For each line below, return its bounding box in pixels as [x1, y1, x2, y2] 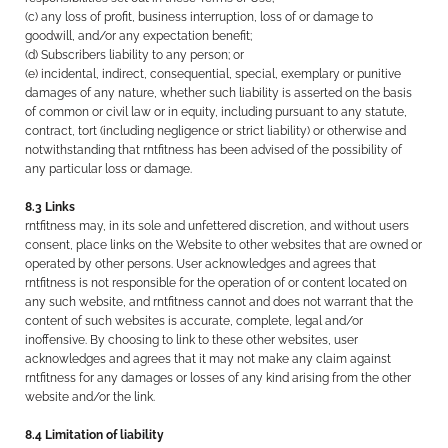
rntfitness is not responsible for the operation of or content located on [25, 276, 408, 290]
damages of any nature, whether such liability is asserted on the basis [25, 86, 413, 100]
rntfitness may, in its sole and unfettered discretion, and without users [25, 219, 410, 233]
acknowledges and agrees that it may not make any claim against [25, 352, 392, 366]
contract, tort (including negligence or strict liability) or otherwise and [25, 124, 407, 138]
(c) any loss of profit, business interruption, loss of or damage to [25, 10, 374, 24]
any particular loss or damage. [25, 162, 193, 176]
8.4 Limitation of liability [25, 428, 165, 442]
